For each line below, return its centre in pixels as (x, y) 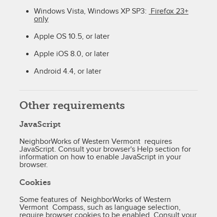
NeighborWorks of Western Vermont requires (96, 142)
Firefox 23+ (169, 11)
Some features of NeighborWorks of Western (95, 200)
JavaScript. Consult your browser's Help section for (105, 149)
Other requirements (72, 105)
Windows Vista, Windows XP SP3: (91, 11)
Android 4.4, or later (68, 71)
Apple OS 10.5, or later (72, 37)
